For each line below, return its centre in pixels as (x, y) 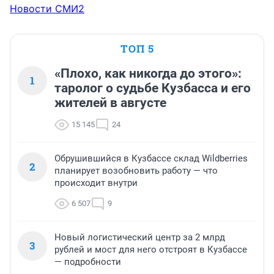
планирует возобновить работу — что (136, 170)
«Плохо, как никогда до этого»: (148, 73)
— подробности (88, 261)
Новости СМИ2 (47, 8)
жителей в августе (110, 102)
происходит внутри (96, 183)
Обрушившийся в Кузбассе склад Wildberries (151, 158)
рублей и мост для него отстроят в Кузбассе (151, 249)
